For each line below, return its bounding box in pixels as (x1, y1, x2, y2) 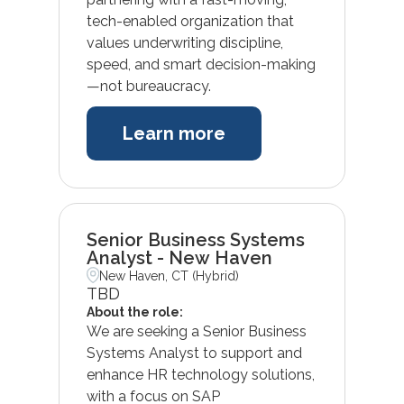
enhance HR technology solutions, (86, 365, 315, 383)
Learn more (122, 122, 225, 144)
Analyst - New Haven (86, 246, 272, 269)
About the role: (86, 304, 183, 319)
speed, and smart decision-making (86, 55, 316, 73)
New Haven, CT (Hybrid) (99, 268, 240, 283)
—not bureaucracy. (86, 77, 211, 95)
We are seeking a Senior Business (86, 322, 307, 340)
